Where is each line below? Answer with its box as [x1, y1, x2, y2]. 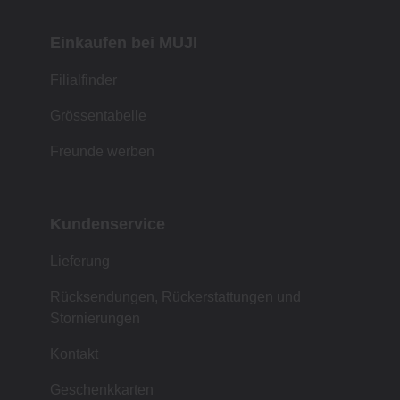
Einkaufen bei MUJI [50, 33, 197, 52]
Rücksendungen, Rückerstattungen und [50, 288, 301, 304]
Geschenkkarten [50, 381, 154, 397]
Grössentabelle [50, 107, 146, 123]
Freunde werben [50, 143, 154, 159]
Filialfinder [50, 71, 117, 87]
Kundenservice [50, 214, 165, 233]
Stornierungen [50, 310, 140, 326]
